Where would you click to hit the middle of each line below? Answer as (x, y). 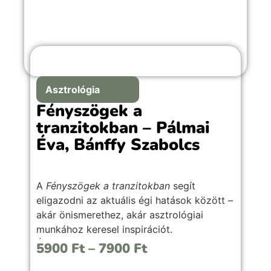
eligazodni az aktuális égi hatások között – (135, 200)
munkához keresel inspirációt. (104, 229)
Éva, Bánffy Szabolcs (118, 145)
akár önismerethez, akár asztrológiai (120, 214)
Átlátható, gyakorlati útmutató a (109, 243)
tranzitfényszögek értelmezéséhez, (117, 258)
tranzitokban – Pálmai (123, 128)
